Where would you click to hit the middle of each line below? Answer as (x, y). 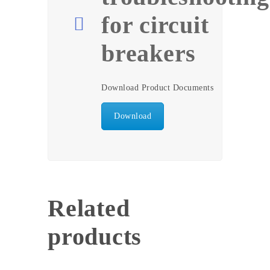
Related (89, 208)
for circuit (155, 25)
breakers (149, 53)
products (95, 237)
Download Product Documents (157, 88)
